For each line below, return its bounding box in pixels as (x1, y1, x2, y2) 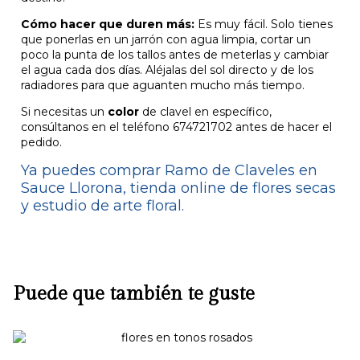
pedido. (21, 135, 62, 150)
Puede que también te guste (13, 283, 255, 306)
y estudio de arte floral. (21, 197, 184, 215)
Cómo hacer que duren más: (21, 17, 194, 32)
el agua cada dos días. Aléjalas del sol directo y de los (21, 63, 313, 78)
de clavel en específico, (139, 104, 272, 120)
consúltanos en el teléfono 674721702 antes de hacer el (21, 120, 332, 135)
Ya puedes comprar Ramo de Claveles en (21, 162, 317, 180)
